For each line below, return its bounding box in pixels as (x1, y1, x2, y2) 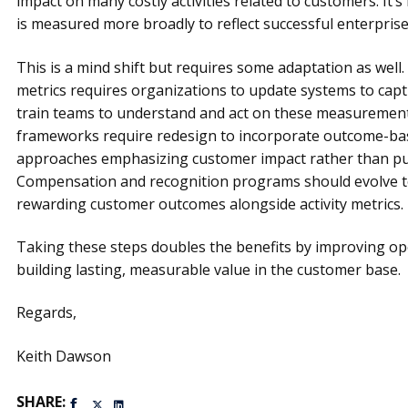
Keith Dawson (15, 345, 111, 366)
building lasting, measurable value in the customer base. (15, 260, 401, 280)
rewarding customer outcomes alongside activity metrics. (15, 193, 403, 214)
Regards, (15, 302, 76, 323)
